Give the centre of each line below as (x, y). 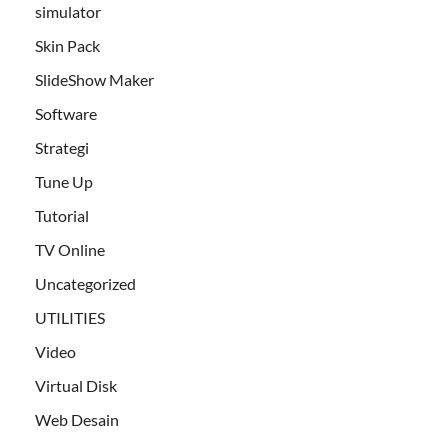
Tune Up (64, 182)
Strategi (62, 148)
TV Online (70, 250)
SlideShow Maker (94, 80)
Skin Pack (67, 46)
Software (66, 114)
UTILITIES (70, 318)
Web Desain (77, 420)
